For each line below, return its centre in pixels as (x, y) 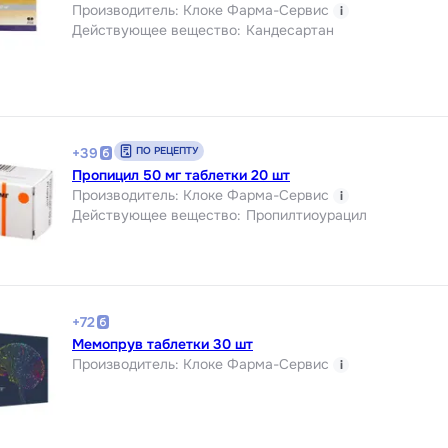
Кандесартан (290, 29)
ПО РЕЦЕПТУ (167, 150)
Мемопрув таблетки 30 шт (162, 343)
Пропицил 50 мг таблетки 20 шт (181, 174)
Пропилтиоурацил (306, 214)
